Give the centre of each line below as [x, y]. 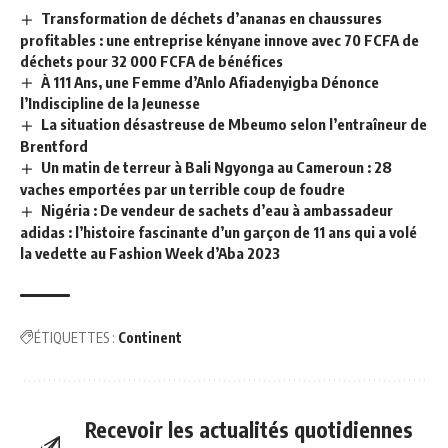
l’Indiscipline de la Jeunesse [110, 103]
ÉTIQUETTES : [74, 338]
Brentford [54, 146]
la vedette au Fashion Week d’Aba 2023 [150, 253]
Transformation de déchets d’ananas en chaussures [212, 17]
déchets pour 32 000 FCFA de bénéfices [151, 60]
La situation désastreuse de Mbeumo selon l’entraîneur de [234, 124]
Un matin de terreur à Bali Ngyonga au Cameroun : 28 [217, 167]
